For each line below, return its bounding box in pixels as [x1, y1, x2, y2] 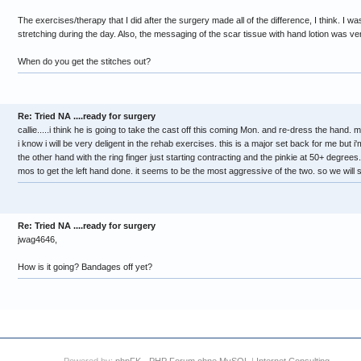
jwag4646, [18, 234, 57, 244]
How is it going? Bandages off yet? [18, 262, 152, 272]
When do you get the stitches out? [18, 56, 151, 66]
